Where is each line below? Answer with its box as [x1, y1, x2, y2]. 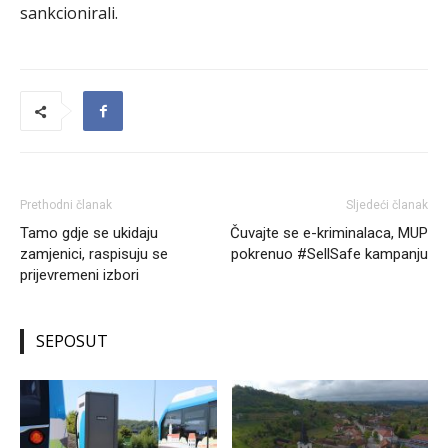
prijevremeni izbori [20, 266, 139, 284]
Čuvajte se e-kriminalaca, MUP [230, 224, 428, 242]
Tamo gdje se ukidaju [20, 224, 158, 242]
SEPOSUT [36, 330, 108, 352]
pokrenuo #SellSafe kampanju [231, 245, 428, 263]
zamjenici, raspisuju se [20, 245, 168, 263]
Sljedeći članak [346, 198, 428, 212]
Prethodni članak [20, 198, 112, 212]
